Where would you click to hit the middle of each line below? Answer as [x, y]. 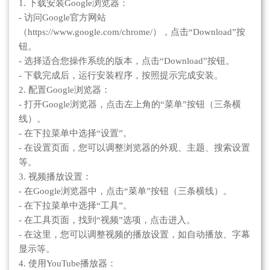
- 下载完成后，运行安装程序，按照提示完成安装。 [121, 75]
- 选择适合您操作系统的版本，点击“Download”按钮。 [127, 61]
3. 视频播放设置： [55, 176]
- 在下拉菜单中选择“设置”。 [75, 133]
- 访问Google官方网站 [62, 17]
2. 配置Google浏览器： [64, 89]
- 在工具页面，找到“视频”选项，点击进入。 [107, 220]
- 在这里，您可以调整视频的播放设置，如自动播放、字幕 [134, 234]
